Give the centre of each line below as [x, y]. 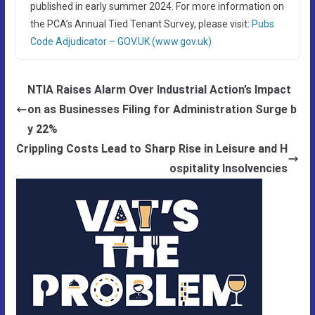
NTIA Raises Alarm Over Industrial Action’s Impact [159, 89]
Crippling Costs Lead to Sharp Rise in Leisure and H [152, 148]
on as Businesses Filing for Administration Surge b [162, 109]
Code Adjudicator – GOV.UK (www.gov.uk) [121, 41]
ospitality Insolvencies [229, 168]
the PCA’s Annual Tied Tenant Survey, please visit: [141, 24]
